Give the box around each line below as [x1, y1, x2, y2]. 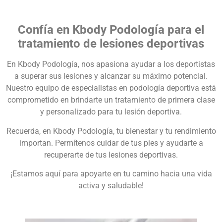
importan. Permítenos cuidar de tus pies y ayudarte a [19, 138, 203, 148]
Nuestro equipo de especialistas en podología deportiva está [6, 83, 216, 93]
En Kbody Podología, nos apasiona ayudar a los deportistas [7, 59, 215, 69]
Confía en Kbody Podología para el [18, 23, 204, 37]
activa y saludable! [78, 180, 144, 190]
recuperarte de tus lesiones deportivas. [44, 150, 178, 160]
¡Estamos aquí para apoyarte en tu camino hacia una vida [10, 168, 212, 178]
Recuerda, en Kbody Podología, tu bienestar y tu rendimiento [6, 126, 216, 136]
